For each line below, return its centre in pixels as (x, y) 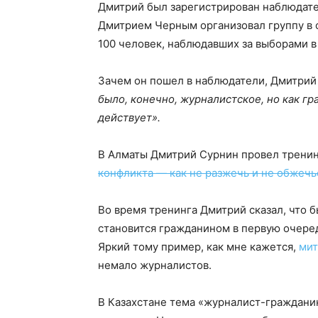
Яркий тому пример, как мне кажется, (198, 247)
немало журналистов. (155, 265)
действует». (132, 117)
